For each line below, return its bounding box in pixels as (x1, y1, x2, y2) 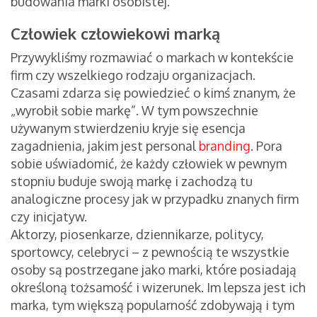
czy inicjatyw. (11, 209, 87, 225)
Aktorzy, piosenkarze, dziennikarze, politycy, (11, 226, 264, 243)
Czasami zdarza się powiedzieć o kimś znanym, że (11, 85, 296, 101)
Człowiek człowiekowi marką (11, 23, 220, 44)
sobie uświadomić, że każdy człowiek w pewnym (11, 156, 287, 172)
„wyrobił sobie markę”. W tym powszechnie (11, 103, 258, 119)
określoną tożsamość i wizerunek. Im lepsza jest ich (11, 279, 306, 296)
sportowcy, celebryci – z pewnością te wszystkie (11, 244, 289, 260)
